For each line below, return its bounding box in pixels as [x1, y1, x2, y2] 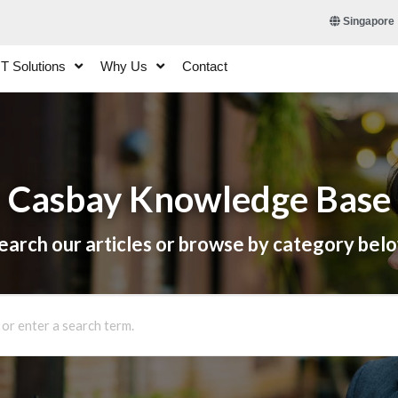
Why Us [100, 58, 147, 74]
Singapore [340, 15, 395, 28]
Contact [182, 58, 227, 74]
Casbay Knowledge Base [7, 177, 391, 220]
